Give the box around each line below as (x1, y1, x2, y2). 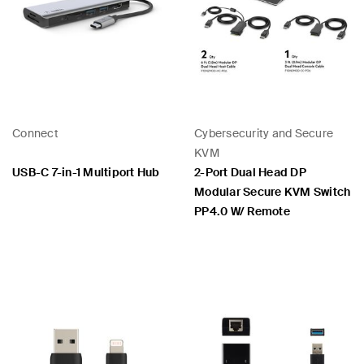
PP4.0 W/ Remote (194, 204, 290, 219)
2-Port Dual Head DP (194, 165, 306, 180)
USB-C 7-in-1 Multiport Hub (12, 165, 160, 180)
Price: (11, 260, 41, 275)
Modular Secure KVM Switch (194, 184, 351, 199)
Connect (12, 126, 58, 141)
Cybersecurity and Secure (194, 126, 333, 141)
